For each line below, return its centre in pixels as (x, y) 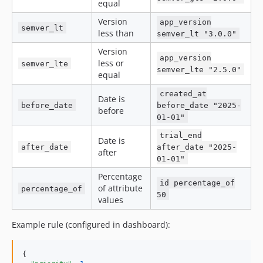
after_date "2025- (197, 147)
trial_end (181, 135)
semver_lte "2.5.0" (199, 69)
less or (111, 63)
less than (116, 33)
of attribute (120, 188)
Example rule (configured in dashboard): (91, 224)
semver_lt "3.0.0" (197, 33)
